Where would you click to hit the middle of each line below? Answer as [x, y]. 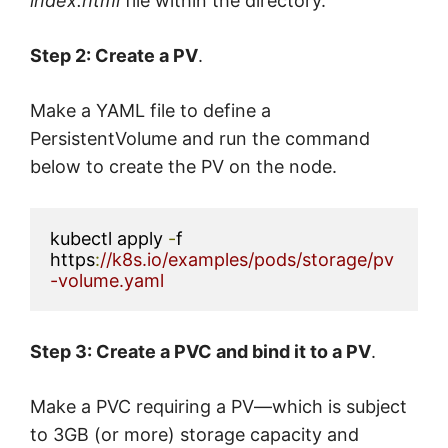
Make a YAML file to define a [150, 110]
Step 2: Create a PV [114, 55]
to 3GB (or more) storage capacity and [194, 434]
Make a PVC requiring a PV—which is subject [218, 406]
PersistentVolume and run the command [200, 138]
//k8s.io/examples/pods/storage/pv [247, 259]
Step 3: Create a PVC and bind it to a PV [200, 351]
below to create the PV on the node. [186, 166]
